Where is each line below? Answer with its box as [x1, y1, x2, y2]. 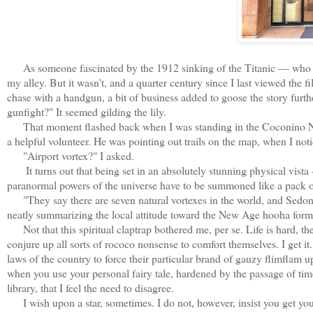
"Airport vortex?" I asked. [7, 147, 134, 163]
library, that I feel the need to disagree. [7, 279, 174, 295]
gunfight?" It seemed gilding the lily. [7, 103, 170, 119]
